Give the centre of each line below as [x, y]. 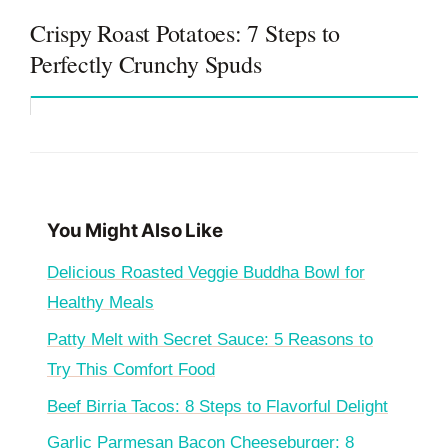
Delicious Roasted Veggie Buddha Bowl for [206, 273]
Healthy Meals [100, 303]
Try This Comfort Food [131, 369]
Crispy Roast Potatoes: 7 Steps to [185, 33]
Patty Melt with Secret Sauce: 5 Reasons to [210, 339]
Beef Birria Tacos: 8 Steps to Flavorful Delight [217, 406]
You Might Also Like [135, 231]
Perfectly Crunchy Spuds [146, 64]
